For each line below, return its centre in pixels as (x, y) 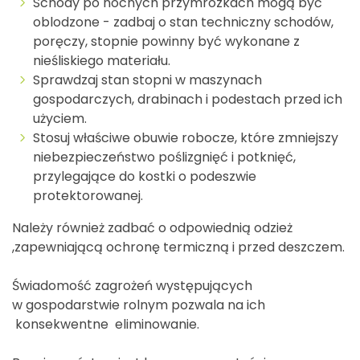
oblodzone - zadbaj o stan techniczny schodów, (183, 22)
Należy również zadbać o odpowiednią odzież (152, 227)
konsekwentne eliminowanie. (106, 324)
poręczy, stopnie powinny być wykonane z (166, 41)
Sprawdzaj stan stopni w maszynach (147, 80)
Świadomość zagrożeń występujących (132, 285)
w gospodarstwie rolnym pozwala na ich (139, 305)
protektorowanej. (90, 195)
